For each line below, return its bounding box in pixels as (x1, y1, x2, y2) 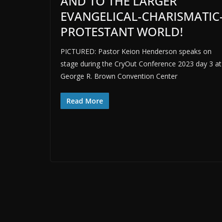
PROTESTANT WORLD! (60, 23, 183, 40)
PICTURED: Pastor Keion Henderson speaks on (60, 47, 212, 56)
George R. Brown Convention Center (60, 71, 177, 81)
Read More (66, 96, 103, 106)
